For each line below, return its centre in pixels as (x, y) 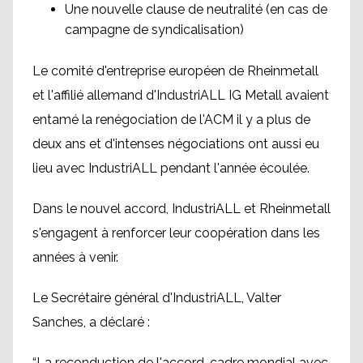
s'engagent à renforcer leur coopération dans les (176, 233)
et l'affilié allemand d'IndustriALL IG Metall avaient (181, 96)
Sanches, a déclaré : (93, 322)
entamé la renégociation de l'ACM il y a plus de (171, 120)
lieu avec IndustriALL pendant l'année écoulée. (173, 169)
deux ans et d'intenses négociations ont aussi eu (176, 144)
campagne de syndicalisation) (154, 30)
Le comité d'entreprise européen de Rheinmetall (175, 71)
